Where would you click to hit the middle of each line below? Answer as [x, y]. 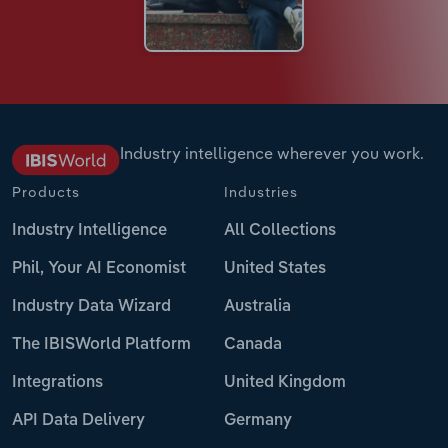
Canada [253, 344]
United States [275, 268]
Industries [261, 191]
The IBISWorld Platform [101, 344]
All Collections [280, 230]
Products [46, 191]
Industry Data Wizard [91, 306]
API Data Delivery [78, 420]
